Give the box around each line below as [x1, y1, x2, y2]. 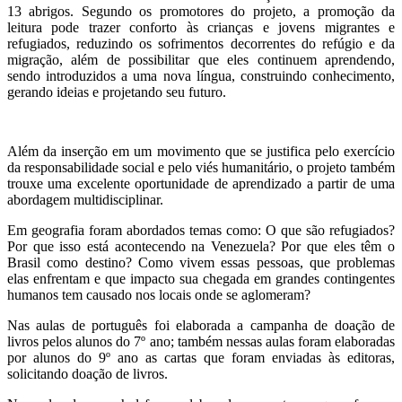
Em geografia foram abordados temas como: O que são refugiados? [7, 223, 395, 238]
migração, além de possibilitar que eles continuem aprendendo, [7, 52, 395, 67]
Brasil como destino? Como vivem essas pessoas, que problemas [7, 255, 395, 270]
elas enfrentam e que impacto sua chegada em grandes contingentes [7, 271, 395, 286]
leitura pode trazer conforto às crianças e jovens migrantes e [7, 20, 395, 35]
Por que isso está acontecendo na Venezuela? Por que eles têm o [7, 239, 395, 254]
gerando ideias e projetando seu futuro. [7, 84, 226, 100]
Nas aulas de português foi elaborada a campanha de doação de [7, 318, 395, 333]
